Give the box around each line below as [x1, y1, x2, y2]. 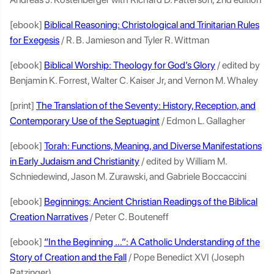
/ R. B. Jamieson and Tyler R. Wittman [59, 34, 211, 46]
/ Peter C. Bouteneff [88, 211, 171, 223]
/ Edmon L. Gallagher [160, 115, 247, 127]
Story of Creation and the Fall [10, 251, 127, 263]
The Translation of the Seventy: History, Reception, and [36, 100, 256, 111]
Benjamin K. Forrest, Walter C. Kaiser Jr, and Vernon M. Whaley [10, 75, 260, 86]
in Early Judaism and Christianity [10, 155, 139, 167]
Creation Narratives [10, 211, 88, 223]
